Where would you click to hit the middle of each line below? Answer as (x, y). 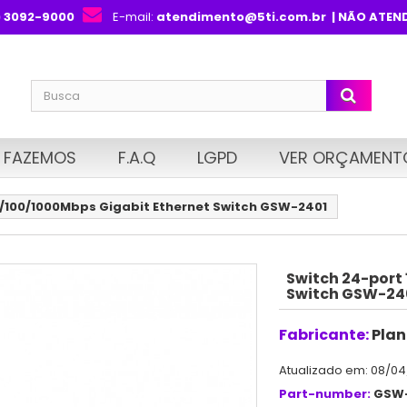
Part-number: (324, 393)
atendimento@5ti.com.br (241, 17)
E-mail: (134, 17)
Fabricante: (323, 334)
